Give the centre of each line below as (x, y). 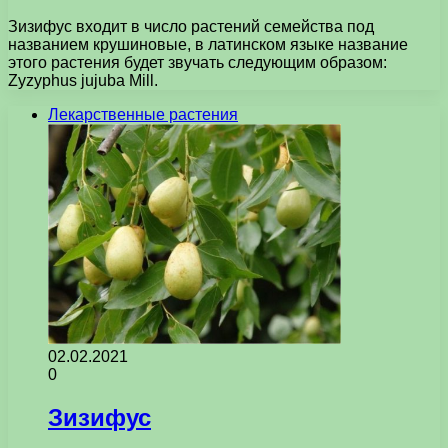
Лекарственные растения (143, 114)
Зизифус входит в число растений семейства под (191, 26)
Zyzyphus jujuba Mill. (83, 80)
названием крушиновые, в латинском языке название (208, 44)
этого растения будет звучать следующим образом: (197, 62)
